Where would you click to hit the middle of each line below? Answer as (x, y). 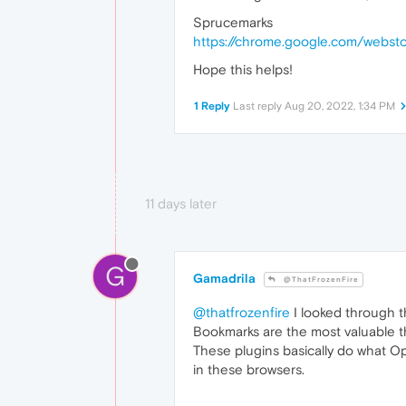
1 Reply (212, 106)
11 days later (181, 204)
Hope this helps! (243, 70)
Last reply (259, 106)
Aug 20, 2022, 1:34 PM (340, 106)
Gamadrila (224, 279)
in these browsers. (249, 370)
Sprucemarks (233, 23)
